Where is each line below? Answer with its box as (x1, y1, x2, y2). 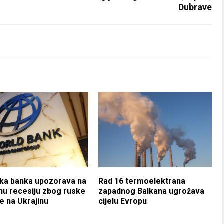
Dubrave (178, 1, 212, 12)
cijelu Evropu (98, 196, 147, 206)
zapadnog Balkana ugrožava (98, 186, 205, 196)
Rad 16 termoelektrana (98, 176, 186, 186)
